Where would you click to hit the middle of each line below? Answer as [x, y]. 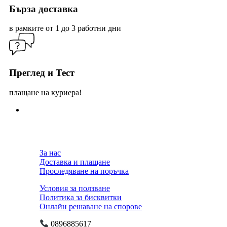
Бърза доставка [44, 9]
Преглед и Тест [42, 73]
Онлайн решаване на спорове [91, 206]
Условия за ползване [75, 188]
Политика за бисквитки [81, 197]
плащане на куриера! [45, 92]
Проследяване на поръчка [84, 171]
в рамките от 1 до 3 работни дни [65, 28]
